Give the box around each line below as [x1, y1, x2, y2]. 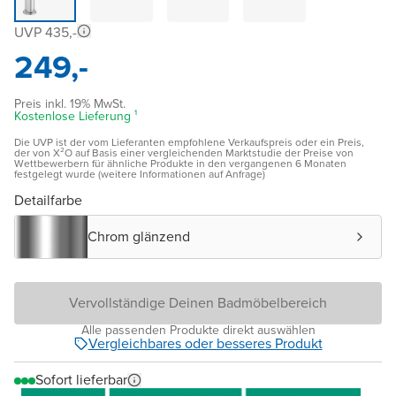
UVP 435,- [14, 21, 77, 42]
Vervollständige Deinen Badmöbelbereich [69, 292, 327, 313]
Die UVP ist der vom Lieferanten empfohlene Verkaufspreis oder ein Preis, [14, 133, 364, 150]
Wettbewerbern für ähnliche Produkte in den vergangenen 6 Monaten [14, 155, 346, 171]
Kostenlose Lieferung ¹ [14, 106, 137, 126]
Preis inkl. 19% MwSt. [14, 94, 126, 113]
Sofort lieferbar [35, 369, 127, 390]
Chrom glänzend [88, 225, 190, 247]
